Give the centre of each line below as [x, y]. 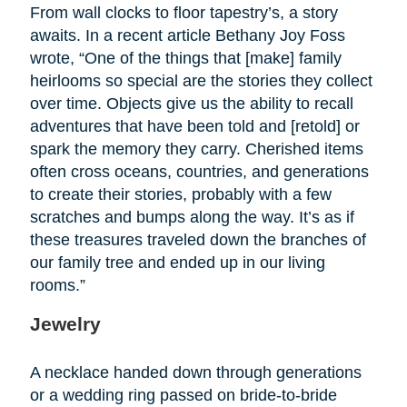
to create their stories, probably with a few [180, 194]
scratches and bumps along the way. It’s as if [192, 217]
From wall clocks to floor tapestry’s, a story [184, 12]
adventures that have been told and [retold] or [194, 126]
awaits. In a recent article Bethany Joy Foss [187, 35]
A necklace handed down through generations [195, 372]
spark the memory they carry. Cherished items [196, 149]
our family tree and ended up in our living [177, 262]
